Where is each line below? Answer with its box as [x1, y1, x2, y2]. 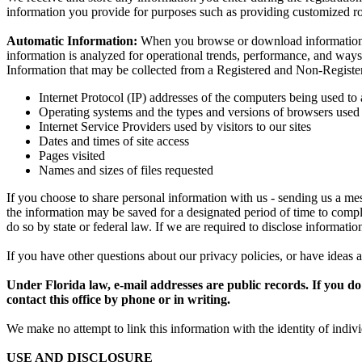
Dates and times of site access [39, 134, 189, 149]
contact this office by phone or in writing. [6, 293, 230, 307]
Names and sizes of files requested [39, 163, 217, 178]
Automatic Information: [6, 34, 137, 48]
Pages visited [39, 149, 105, 163]
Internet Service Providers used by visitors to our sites [39, 120, 311, 134]
